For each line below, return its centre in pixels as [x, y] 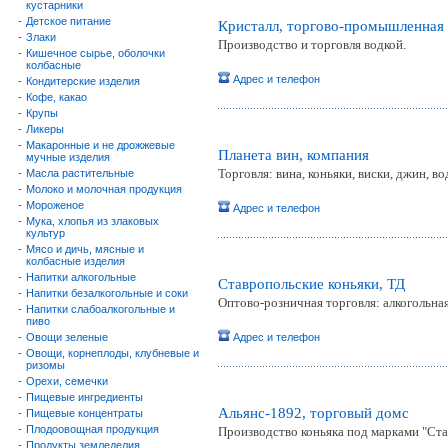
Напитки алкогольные [81, 277]
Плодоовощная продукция [92, 429]
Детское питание [68, 21]
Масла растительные [80, 173]
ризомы [45, 365]
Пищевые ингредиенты [84, 397]
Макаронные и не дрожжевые [100, 145]
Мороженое [55, 205]
